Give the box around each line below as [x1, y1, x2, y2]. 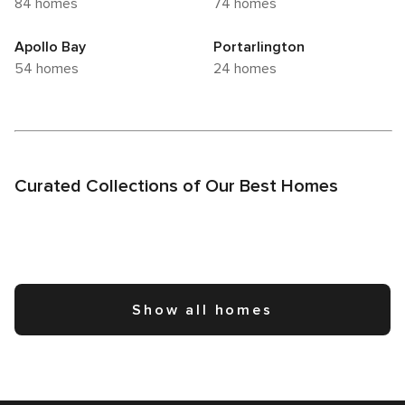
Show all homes [132, 301, 273, 320]
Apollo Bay [14, 38, 86, 57]
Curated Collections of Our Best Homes [14, 175, 338, 198]
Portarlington [213, 38, 305, 57]
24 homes [221, 60, 277, 79]
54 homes [24, 60, 79, 79]
